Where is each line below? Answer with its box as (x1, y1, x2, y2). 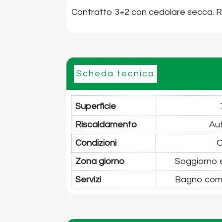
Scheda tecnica (76, 69, 155, 79)
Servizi (75, 175, 102, 185)
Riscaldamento (75, 120, 137, 130)
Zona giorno (75, 157, 125, 166)
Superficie (75, 102, 116, 111)
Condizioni (75, 138, 117, 148)
